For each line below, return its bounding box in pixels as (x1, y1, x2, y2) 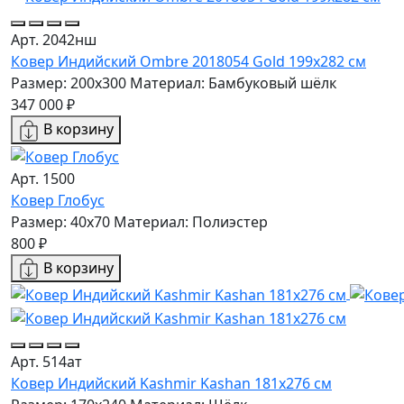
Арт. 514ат (11, 351, 82, 372)
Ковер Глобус (11, 189, 105, 210)
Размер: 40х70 (11, 211, 110, 232)
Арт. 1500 (11, 168, 75, 188)
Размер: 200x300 (11, 73, 126, 94)
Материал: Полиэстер (114, 211, 268, 232)
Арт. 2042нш (11, 30, 96, 50)
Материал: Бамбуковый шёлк (130, 73, 336, 94)
